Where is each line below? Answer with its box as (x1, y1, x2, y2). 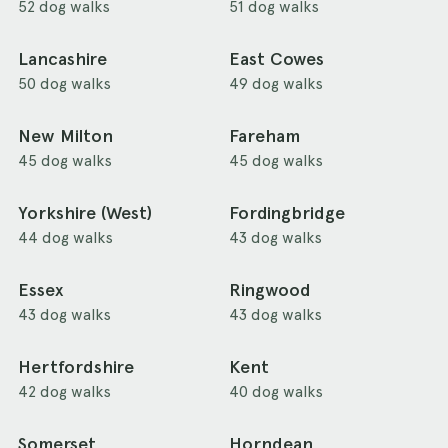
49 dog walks (228, 74, 323, 93)
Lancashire (18, 48, 107, 70)
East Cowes (228, 48, 324, 70)
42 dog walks (18, 382, 111, 401)
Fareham (228, 125, 300, 147)
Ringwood (228, 279, 311, 301)
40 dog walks (228, 382, 323, 401)
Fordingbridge (228, 202, 345, 224)
